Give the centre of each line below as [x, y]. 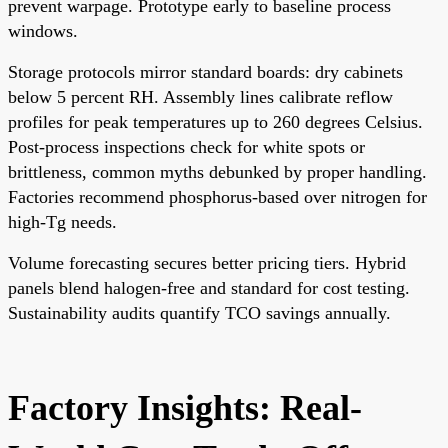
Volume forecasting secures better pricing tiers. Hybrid [207, 262]
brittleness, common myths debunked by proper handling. [217, 171]
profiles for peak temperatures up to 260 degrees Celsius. [215, 121]
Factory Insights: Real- [185, 407]
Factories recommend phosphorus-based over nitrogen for [217, 196]
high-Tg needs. [62, 221]
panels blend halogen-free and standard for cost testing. [209, 287]
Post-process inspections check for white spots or [186, 146]
